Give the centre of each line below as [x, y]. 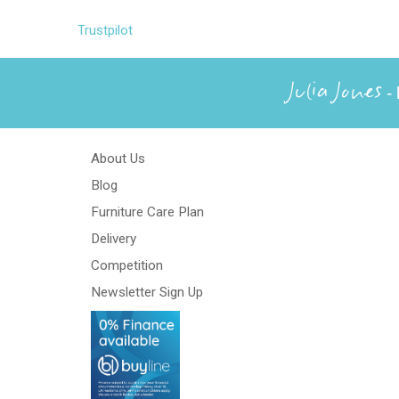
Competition [127, 265]
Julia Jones [335, 93]
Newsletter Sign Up [147, 292]
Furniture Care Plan [147, 212]
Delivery [114, 238]
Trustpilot [105, 30]
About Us [118, 158]
